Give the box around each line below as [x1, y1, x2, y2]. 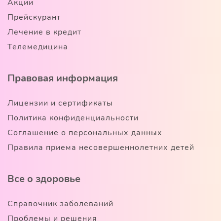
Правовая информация [7, 71, 118, 85]
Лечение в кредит [7, 26, 81, 37]
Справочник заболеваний [7, 198, 113, 209]
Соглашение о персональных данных [7, 127, 162, 138]
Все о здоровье [7, 172, 80, 185]
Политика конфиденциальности [7, 112, 139, 123]
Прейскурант [7, 11, 61, 23]
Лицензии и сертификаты [7, 97, 113, 109]
